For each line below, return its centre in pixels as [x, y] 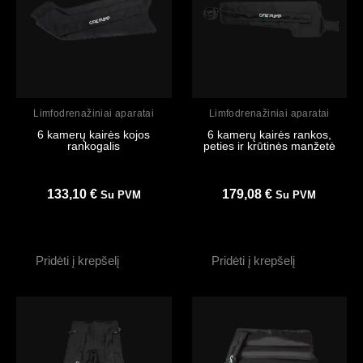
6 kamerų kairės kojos [94, 135]
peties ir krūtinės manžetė [269, 146]
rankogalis [94, 146]
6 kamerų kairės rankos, [269, 135]
